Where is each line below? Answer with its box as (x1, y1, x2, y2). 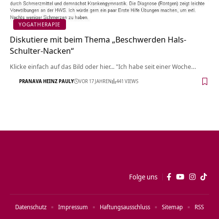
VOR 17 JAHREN (79, 78, 111, 85)
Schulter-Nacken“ (10, 44, 74, 56)
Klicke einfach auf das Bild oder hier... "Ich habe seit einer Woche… (10, 62, 196, 71)
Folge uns (129, 172, 157, 181)
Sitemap (162, 202, 183, 211)
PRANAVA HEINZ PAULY (19, 78, 74, 85)
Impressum (58, 202, 88, 211)
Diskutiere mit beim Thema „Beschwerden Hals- (10, 33, 186, 45)
